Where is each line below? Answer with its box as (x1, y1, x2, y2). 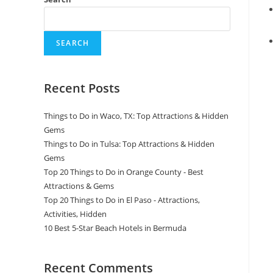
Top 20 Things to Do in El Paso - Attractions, (44, 194, 200, 205)
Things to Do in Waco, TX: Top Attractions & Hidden (44, 110, 229, 121)
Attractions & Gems (44, 180, 114, 191)
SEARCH (56, 38, 90, 48)
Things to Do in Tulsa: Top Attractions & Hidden (44, 138, 214, 149)
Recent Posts (44, 80, 120, 96)
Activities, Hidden (44, 208, 107, 219)
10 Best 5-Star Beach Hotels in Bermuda (44, 222, 186, 233)
